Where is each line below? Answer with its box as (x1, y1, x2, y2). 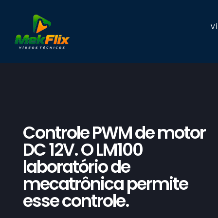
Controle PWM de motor (23, 121, 205, 145)
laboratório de (23, 155, 130, 179)
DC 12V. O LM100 (23, 138, 143, 162)
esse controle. (23, 189, 129, 213)
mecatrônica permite (23, 172, 188, 196)
